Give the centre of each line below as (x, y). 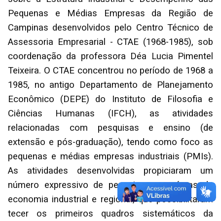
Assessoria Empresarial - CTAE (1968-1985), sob (110, 42)
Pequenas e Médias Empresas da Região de (110, 14)
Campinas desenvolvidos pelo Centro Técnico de (110, 28)
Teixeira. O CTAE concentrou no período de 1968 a (110, 71)
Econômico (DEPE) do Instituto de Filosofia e (110, 99)
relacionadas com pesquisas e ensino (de (110, 128)
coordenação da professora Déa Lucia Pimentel (110, 56)
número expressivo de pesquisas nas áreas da (110, 185)
